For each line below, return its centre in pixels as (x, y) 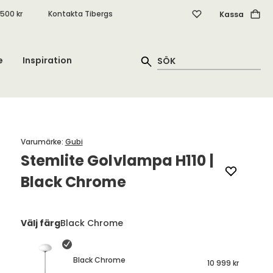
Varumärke (41, 142)
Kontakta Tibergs (80, 13)
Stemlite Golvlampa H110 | (117, 161)
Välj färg (40, 223)
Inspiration (47, 60)
